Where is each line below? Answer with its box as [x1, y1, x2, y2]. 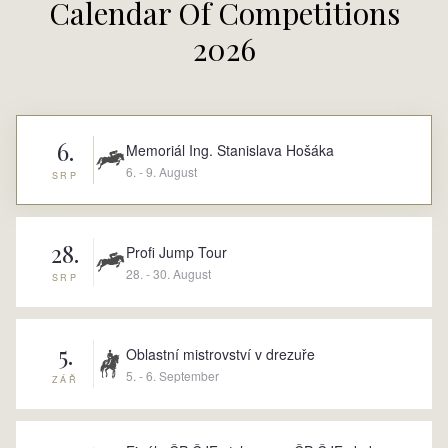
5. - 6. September [126, 366, 219, 384]
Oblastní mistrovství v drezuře [126, 343, 315, 364]
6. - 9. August [126, 162, 197, 180]
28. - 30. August [126, 264, 211, 282]
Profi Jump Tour [126, 241, 227, 262]
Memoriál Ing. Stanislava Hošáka [126, 139, 334, 160]
